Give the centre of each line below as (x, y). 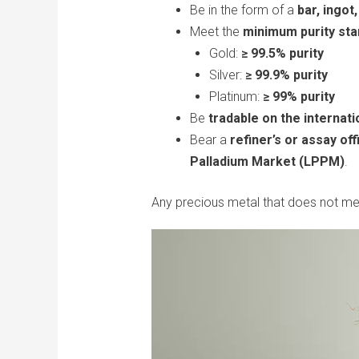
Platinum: (236, 97)
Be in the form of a (243, 10)
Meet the (216, 32)
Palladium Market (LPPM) (267, 162)
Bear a (210, 140)
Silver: (227, 75)
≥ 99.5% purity (282, 54)
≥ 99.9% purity (286, 75)
